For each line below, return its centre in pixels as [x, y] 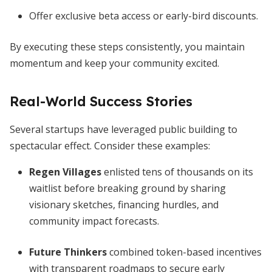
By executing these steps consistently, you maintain [127, 47]
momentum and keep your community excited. [114, 63]
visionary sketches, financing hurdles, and [124, 205]
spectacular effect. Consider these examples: [110, 146]
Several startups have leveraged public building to [124, 129]
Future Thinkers [68, 252]
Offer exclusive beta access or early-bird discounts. [144, 16]
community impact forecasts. [94, 221]
